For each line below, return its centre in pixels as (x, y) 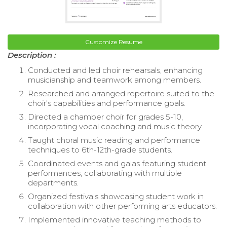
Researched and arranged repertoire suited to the (121, 94)
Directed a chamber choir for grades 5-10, (105, 117)
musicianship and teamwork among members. (115, 80)
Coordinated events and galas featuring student (117, 164)
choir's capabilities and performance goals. (107, 103)
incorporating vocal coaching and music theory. (115, 127)
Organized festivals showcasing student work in (116, 197)
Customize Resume (113, 42)
